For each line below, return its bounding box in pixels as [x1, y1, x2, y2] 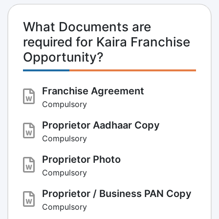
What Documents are [23, 19, 151, 34]
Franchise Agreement [42, 85, 144, 97]
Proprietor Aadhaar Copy [42, 119, 160, 131]
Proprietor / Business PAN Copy [42, 187, 192, 199]
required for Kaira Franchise [23, 34, 190, 49]
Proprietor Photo [42, 153, 121, 165]
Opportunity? [23, 49, 104, 65]
